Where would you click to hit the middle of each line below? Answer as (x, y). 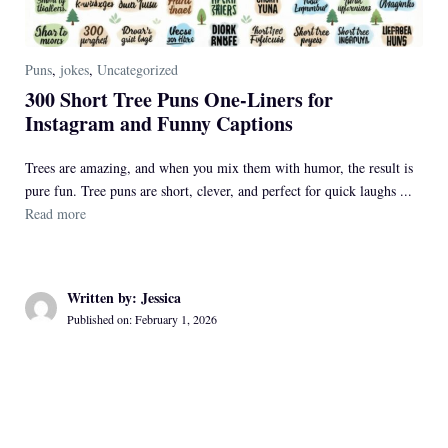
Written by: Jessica (124, 298)
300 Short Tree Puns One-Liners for (179, 100)
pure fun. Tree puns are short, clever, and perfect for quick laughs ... (218, 191)
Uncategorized (137, 70)
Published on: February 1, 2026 (142, 319)
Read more (55, 214)
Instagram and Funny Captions (159, 124)
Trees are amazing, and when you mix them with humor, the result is (219, 168)
